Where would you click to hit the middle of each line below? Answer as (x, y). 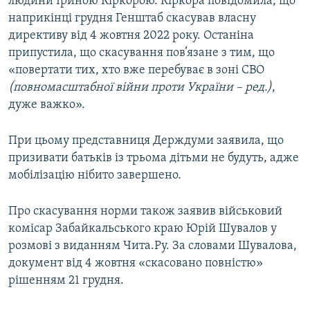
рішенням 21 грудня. (66, 281)
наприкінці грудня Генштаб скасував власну (132, 19)
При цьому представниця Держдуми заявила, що (146, 141)
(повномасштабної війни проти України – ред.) (140, 88)
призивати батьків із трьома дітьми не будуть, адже (154, 158)
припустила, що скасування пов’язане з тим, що (142, 53)
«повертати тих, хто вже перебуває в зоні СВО (136, 71)
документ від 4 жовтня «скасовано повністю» (136, 264)
